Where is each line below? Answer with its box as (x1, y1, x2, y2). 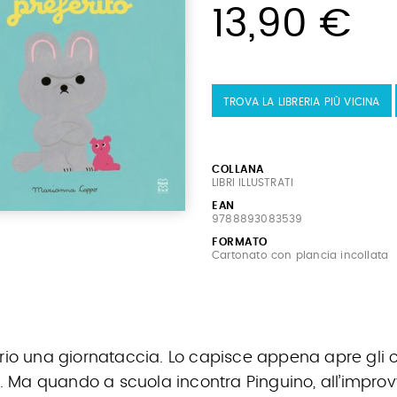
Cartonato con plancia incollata (212, 250, 389, 261)
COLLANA (212, 164, 264, 175)
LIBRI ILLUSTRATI (212, 177, 294, 188)
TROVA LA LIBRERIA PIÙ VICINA (223, 97, 380, 107)
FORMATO (212, 237, 268, 247)
